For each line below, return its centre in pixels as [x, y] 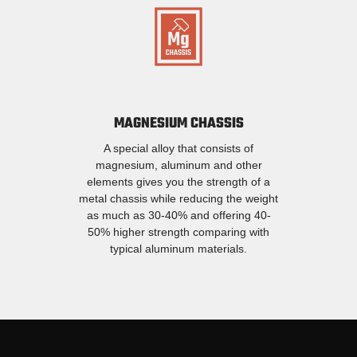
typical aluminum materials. [178, 248]
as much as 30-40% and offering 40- [178, 215]
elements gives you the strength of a [178, 181]
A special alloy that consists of [178, 148]
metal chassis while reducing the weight [178, 198]
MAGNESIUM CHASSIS [178, 124]
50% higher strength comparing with [178, 231]
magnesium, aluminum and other [178, 165]
